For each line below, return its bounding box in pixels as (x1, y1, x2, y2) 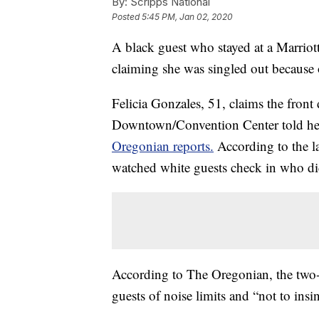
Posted (112, 11, 142, 23)
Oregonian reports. (112, 137, 214, 155)
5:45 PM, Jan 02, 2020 (142, 11, 233, 23)
